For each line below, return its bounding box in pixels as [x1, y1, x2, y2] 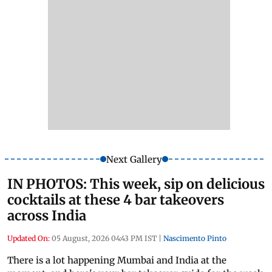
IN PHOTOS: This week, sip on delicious [7, 175, 265, 192]
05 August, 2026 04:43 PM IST [52, 233, 157, 243]
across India [7, 206, 86, 224]
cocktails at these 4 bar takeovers [7, 191, 224, 208]
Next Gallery [106, 153, 162, 165]
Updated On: [7, 233, 50, 243]
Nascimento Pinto [163, 233, 226, 243]
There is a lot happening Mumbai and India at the [7, 254, 226, 266]
